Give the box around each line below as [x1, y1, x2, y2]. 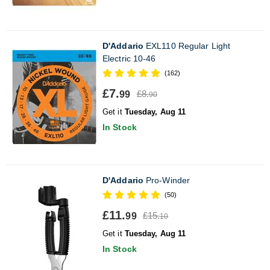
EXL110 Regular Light [143, 40, 231, 51]
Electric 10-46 [102, 53, 156, 63]
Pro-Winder [143, 175, 190, 185]
